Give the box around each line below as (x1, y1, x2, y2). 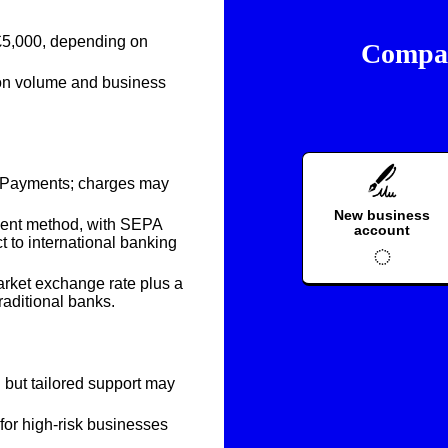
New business (334, 207, 431, 223)
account (354, 222, 411, 238)
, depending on (42, 33, 148, 51)
